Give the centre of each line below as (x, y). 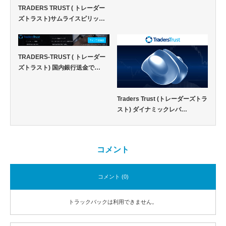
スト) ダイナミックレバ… (152, 109)
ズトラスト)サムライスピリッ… (62, 19)
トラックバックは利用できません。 (113, 202)
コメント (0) (113, 176)
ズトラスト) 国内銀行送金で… (59, 68)
